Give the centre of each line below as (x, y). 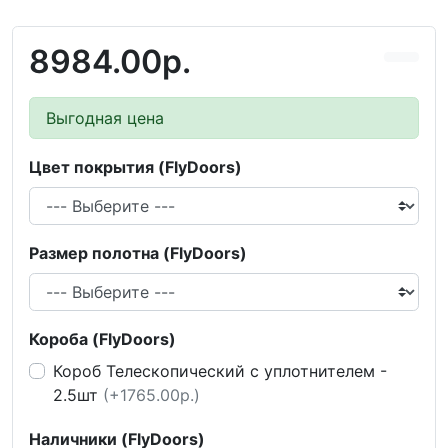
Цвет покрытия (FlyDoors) (135, 167)
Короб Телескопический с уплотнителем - (220, 371)
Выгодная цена (105, 118)
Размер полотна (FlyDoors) (138, 253)
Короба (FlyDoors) (102, 339)
